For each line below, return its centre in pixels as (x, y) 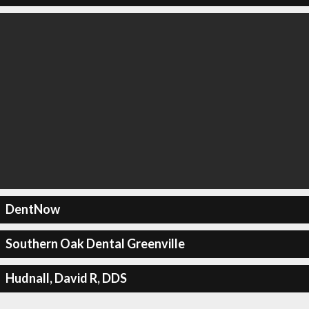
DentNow (32, 209)
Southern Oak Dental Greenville (95, 243)
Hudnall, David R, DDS (66, 278)
